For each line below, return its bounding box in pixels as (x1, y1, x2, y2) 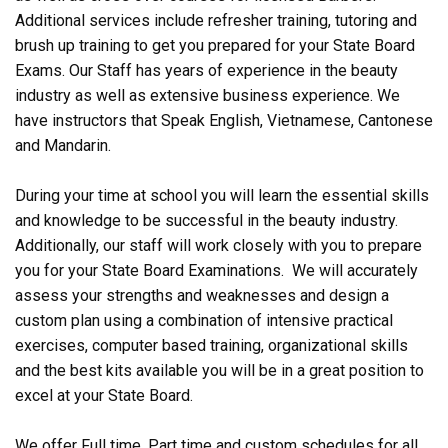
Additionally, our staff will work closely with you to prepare (15, 236, 422, 255)
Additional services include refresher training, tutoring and (15, 11, 417, 30)
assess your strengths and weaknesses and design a (15, 286, 389, 305)
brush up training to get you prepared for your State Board (15, 36, 415, 55)
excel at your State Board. (15, 386, 193, 405)
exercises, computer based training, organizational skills (15, 336, 408, 355)
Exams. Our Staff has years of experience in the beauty (15, 61, 398, 80)
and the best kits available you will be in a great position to (15, 361, 424, 380)
